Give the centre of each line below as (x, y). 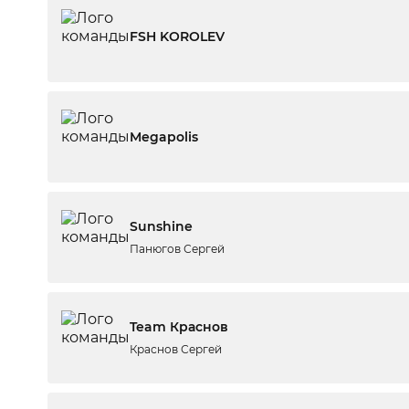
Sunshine (161, 226)
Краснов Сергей (176, 349)
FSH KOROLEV (177, 37)
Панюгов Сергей (177, 249)
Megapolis (164, 137)
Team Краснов (179, 327)
